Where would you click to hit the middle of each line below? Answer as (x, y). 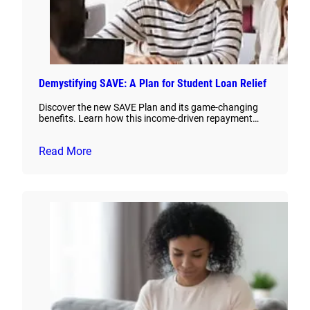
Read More (65, 152)
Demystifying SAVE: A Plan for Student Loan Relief (153, 84)
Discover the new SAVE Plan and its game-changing (148, 108)
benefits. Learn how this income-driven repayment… (149, 119)
